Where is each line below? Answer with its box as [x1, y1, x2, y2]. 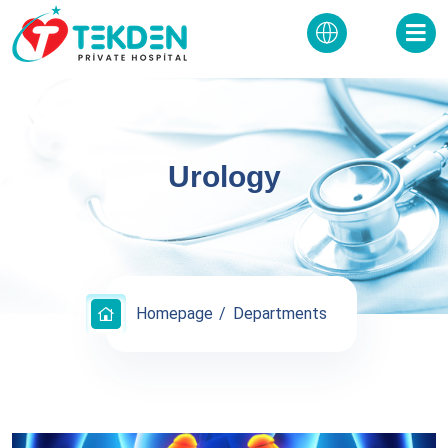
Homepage [136, 303, 213, 323]
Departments [233, 303, 327, 323]
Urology [167, 159, 281, 193]
